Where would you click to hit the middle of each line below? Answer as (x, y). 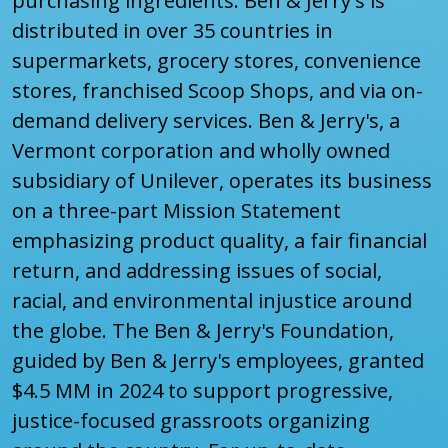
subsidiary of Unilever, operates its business (222, 181)
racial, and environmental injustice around (212, 301)
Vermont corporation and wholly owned (201, 151)
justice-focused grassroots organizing (191, 421)
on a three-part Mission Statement (176, 211)
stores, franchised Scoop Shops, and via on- (217, 91)
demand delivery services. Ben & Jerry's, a (206, 121)
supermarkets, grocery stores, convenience (216, 61)
